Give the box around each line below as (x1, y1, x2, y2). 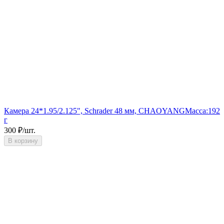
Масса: (185, 106, 208, 115)
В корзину (8, 136, 38, 144)
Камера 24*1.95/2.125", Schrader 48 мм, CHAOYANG (4, 106, 185, 115)
